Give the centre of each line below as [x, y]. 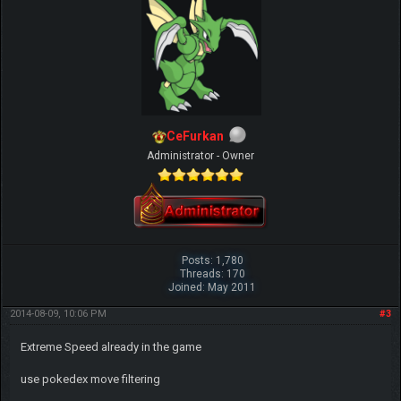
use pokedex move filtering [90, 380]
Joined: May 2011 [213, 288]
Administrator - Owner [200, 156]
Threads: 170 [212, 274]
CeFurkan [195, 136]
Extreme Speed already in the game [111, 347]
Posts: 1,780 [212, 261]
